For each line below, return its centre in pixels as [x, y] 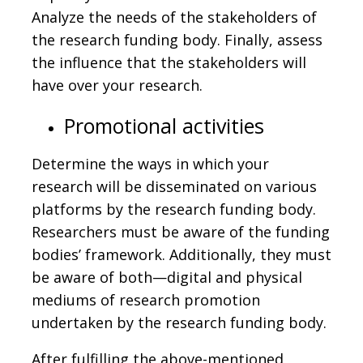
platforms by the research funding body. [174, 209]
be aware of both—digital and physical [167, 277]
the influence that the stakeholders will [169, 62]
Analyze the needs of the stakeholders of [174, 17]
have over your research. [117, 85]
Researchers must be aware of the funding [181, 231]
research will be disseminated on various [174, 186]
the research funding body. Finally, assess [177, 39]
